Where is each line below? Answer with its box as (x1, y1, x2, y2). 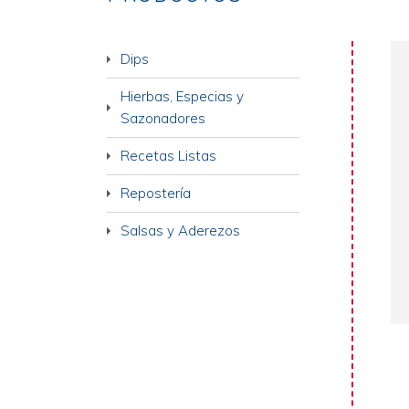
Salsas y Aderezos (121, 221, 240, 239)
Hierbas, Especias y (121, 87, 244, 105)
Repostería (121, 184, 191, 202)
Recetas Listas (121, 146, 216, 164)
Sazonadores (121, 109, 205, 127)
